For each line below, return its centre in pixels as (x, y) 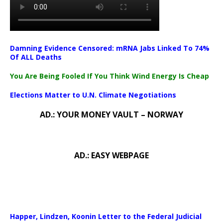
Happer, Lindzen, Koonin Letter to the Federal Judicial (106, 216)
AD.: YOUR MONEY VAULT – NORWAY (111, 114)
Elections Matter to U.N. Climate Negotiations (93, 95)
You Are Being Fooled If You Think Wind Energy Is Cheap (110, 76)
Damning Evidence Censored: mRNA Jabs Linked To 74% (110, 48)
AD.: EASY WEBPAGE (111, 155)
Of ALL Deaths (36, 57)
